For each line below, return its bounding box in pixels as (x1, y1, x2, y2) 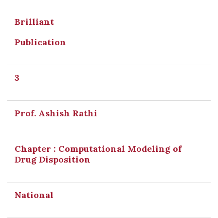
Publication (15, 36, 66, 48)
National (15, 189, 54, 200)
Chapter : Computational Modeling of (15, 143, 182, 154)
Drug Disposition (15, 154, 91, 165)
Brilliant (15, 16, 54, 27)
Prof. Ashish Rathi (15, 108, 97, 119)
